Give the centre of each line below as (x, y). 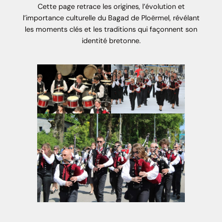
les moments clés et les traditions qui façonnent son (111, 30)
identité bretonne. (111, 41)
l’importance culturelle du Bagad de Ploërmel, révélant (111, 18)
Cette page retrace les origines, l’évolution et (111, 7)
